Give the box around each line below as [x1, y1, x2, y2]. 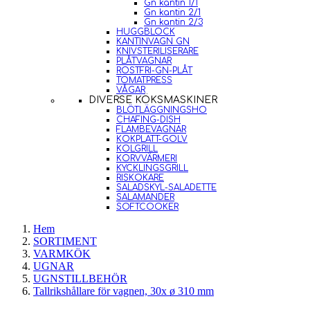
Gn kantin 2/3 [144, 17, 203, 27]
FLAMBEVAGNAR [116, 125, 186, 134]
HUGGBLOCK [116, 27, 175, 37]
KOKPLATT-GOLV [116, 134, 188, 144]
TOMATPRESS [116, 75, 172, 85]
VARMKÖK [33, 248, 91, 259]
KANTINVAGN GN [116, 37, 190, 46]
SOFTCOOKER [116, 202, 179, 212]
